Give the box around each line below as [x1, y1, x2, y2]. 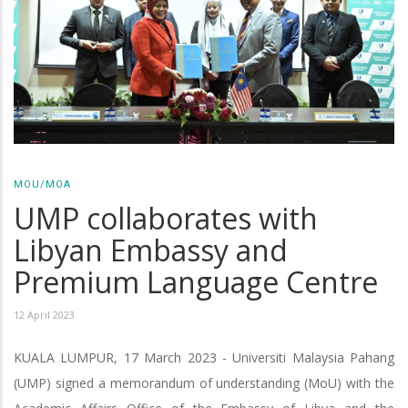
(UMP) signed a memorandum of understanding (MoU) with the [14, 373, 394, 392]
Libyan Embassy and [14, 229, 288, 270]
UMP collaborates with [14, 198, 318, 238]
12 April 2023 [14, 307, 75, 321]
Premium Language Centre [14, 261, 378, 301]
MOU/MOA [14, 178, 71, 190]
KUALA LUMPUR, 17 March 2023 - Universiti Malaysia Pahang [14, 348, 394, 366]
